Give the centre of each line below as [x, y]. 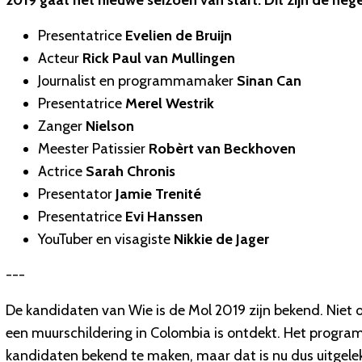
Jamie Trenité [158, 194]
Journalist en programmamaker [137, 81]
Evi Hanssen [164, 217]
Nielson [110, 126]
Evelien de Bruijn [179, 36]
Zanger [62, 126]
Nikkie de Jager [221, 240]
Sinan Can [269, 81]
